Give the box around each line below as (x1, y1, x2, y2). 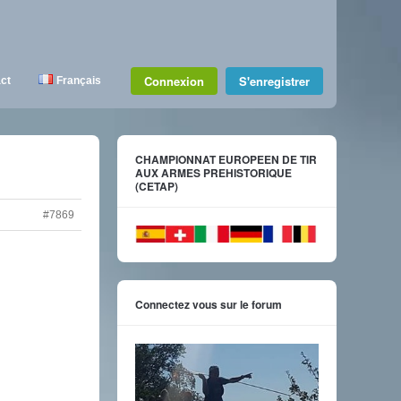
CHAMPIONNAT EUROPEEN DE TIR (135, 151, 317, 167)
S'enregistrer (239, 73, 310, 90)
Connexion (144, 73, 204, 90)
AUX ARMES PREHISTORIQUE (135, 165, 292, 181)
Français (56, 74, 101, 87)
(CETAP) (135, 178, 178, 194)
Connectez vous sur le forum (135, 296, 282, 313)
